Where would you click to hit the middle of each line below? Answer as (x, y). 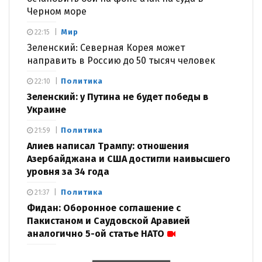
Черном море (57, 11)
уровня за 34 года (68, 171)
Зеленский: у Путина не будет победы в (118, 96)
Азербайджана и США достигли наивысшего (129, 158)
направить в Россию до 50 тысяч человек (121, 60)
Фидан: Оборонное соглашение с (104, 208)
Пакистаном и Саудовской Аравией (108, 220)
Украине (46, 109)
